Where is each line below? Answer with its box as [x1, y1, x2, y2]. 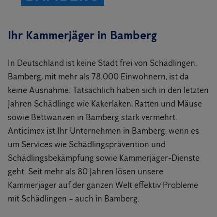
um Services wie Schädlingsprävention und [8, 139, 166, 150]
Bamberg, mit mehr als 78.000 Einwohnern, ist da [8, 71, 189, 82]
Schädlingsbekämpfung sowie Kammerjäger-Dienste [8, 153, 200, 163]
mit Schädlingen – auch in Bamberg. [8, 193, 139, 204]
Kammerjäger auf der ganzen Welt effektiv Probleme [8, 180, 198, 190]
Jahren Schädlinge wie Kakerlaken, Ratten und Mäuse [8, 98, 202, 109]
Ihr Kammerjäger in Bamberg [8, 28, 157, 42]
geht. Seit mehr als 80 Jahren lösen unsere [8, 166, 163, 177]
